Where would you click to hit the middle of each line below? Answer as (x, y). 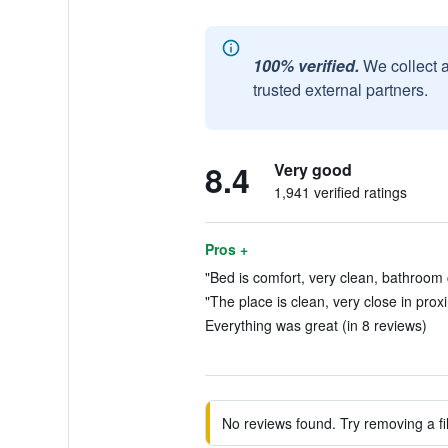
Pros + (226, 249)
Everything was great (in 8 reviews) (315, 325)
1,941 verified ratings (340, 192)
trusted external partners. (340, 89)
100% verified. (305, 65)
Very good (312, 169)
